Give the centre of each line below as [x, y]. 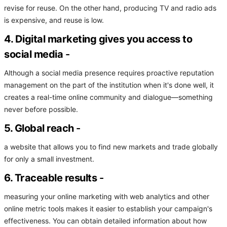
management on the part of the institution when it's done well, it [109, 85]
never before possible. [41, 110]
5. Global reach [39, 128]
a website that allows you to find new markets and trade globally [111, 147]
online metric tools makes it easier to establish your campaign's [108, 209]
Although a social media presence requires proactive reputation [109, 73]
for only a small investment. [49, 159]
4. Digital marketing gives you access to [98, 39]
